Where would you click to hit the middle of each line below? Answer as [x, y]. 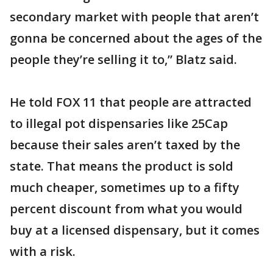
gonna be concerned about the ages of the [136, 38]
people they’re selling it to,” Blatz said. [123, 59]
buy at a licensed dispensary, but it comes [135, 230]
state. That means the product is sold [122, 166]
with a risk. [43, 251]
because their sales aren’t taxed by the [125, 145]
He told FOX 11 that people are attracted [131, 102]
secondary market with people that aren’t [134, 17]
